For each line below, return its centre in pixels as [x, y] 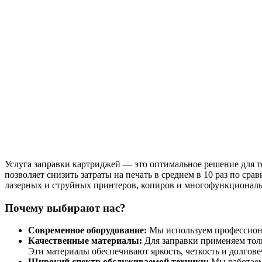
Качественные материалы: [85, 241]
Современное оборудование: [87, 230]
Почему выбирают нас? [65, 208]
